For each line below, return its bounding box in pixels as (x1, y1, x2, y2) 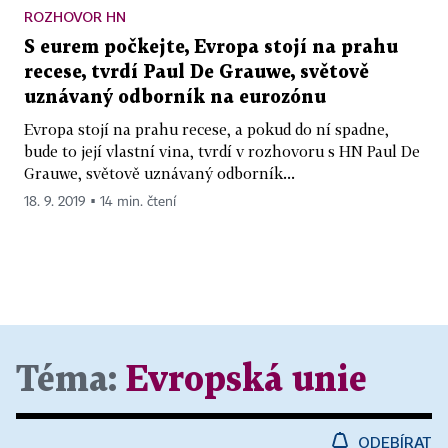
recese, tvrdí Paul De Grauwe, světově (24, 63, 369, 81)
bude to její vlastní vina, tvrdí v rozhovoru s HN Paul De (24, 141, 420, 160)
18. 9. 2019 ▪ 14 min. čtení (24, 194, 176, 209)
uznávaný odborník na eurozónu (24, 88, 326, 106)
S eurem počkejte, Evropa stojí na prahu (24, 38, 398, 56)
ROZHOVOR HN (24, 7, 126, 25)
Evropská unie (126, 363, 367, 397)
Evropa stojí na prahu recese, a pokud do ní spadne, (24, 119, 389, 138)
